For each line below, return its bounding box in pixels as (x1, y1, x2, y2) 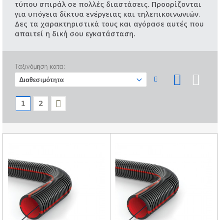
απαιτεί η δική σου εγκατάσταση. (15, 29, 136, 39)
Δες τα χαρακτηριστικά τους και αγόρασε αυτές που (15, 19, 204, 29)
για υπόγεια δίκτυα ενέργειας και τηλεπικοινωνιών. (15, 9, 200, 19)
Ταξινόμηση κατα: (15, 62, 65, 71)
